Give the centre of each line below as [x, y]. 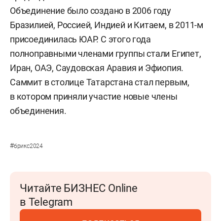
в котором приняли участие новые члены [94, 97]
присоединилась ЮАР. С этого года [80, 39]
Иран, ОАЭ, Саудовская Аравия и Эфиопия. [97, 68]
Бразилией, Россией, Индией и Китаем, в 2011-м [107, 25]
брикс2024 [28, 146]
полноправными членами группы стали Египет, [106, 54]
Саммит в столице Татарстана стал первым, [100, 82]
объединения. [38, 111]
